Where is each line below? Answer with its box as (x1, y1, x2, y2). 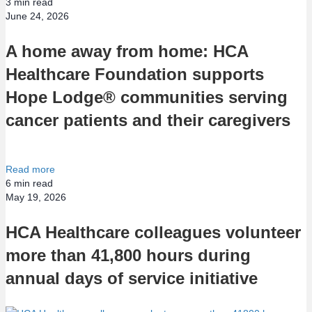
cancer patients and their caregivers (6, 111, 290, 130)
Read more (6, 164, 55, 175)
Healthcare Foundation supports (6, 65, 264, 84)
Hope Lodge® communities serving (6, 88, 288, 107)
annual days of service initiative (6, 269, 258, 288)
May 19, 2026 (6, 192, 66, 203)
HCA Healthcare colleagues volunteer (6, 223, 301, 242)
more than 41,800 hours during (6, 246, 251, 265)
